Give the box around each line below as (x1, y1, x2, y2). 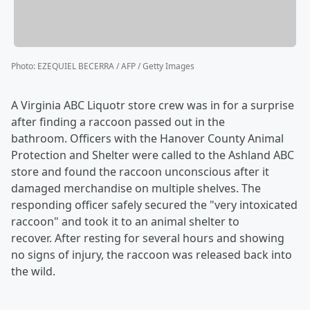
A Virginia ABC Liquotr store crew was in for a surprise (11, 98, 294, 113)
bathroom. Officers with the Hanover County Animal (11, 131, 284, 147)
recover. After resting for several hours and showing (11, 230, 284, 246)
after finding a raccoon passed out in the (11, 114, 225, 130)
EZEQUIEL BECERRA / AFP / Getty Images (37, 60, 194, 73)
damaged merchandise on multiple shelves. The (11, 181, 261, 197)
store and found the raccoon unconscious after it (11, 164, 269, 180)
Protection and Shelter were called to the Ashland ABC (11, 147, 294, 163)
